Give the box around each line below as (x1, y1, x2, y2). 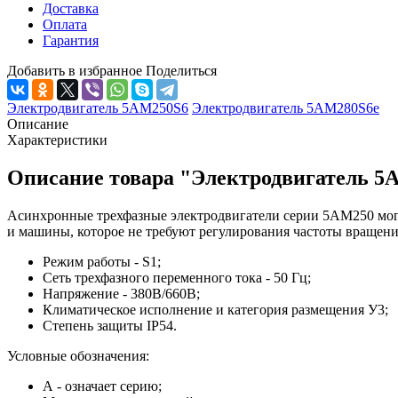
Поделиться (146, 62, 217, 78)
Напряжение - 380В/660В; (43, 285, 200, 301)
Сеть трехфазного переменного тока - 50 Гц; (43, 269, 311, 285)
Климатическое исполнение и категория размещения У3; (43, 301, 388, 317)
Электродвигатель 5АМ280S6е (192, 99, 379, 115)
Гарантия (43, 32, 99, 48)
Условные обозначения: (7, 347, 149, 363)
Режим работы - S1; (43, 253, 161, 269)
